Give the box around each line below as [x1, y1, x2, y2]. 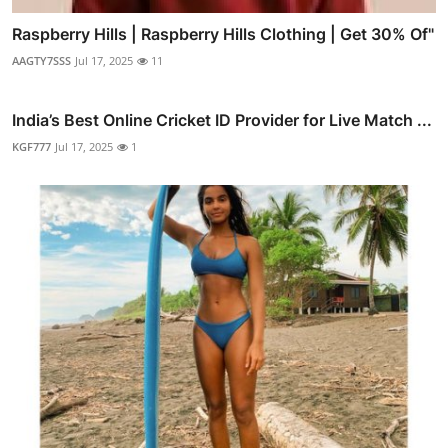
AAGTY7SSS [12, 53, 71, 69]
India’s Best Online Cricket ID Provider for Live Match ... [12, 110, 432, 131]
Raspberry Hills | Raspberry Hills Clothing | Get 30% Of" [12, 24, 434, 45]
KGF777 [12, 139, 51, 155]
